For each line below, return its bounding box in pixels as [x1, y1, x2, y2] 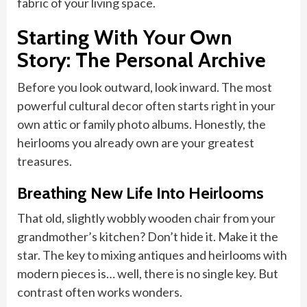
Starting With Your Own [17, 25, 232, 50]
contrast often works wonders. [17, 284, 182, 299]
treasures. [17, 153, 72, 169]
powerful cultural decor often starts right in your [17, 98, 275, 113]
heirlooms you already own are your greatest [17, 135, 254, 150]
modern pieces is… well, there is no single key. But [17, 266, 278, 281]
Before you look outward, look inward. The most [17, 79, 272, 95]
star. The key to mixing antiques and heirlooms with [17, 247, 287, 262]
